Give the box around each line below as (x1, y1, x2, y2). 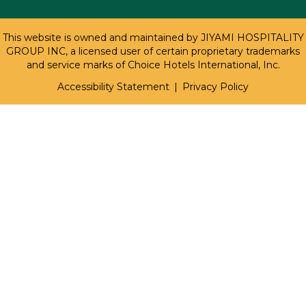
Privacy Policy (182, 81, 249, 94)
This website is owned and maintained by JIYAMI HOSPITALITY (2, 31, 304, 44)
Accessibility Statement (57, 81, 169, 94)
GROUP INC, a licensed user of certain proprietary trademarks (6, 45, 300, 58)
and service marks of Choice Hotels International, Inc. (26, 59, 280, 72)
